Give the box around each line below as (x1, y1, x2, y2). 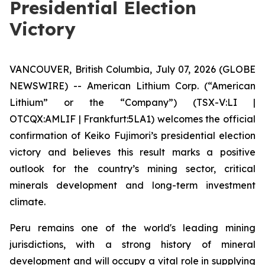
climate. (9, 196, 46, 208)
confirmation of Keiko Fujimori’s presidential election (9, 130, 256, 141)
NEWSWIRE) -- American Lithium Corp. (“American (9, 80, 256, 92)
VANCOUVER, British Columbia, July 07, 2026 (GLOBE (9, 63, 256, 75)
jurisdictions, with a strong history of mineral (9, 238, 256, 250)
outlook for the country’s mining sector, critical (9, 163, 256, 174)
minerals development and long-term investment (9, 179, 256, 191)
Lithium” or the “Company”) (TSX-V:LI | (9, 96, 256, 108)
